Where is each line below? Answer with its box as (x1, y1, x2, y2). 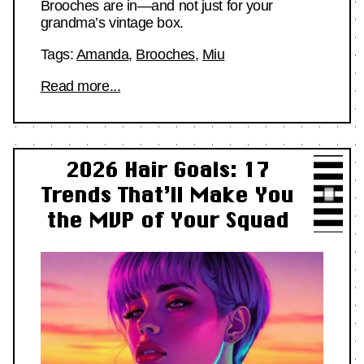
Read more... (40, 77, 121, 94)
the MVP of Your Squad (46, 208, 288, 232)
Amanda (76, 45, 129, 63)
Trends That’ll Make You (41, 183, 293, 207)
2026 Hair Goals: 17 (66, 158, 269, 182)
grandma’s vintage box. (40, 14, 184, 31)
